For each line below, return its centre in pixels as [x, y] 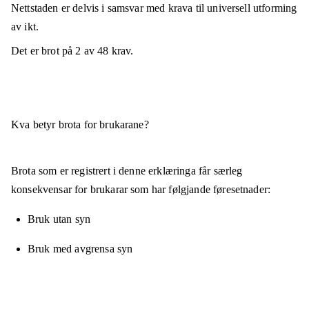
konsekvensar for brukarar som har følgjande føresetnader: [141, 190]
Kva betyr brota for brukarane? [80, 125]
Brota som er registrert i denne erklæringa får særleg [127, 171]
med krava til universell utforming [220, 8]
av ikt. [25, 27]
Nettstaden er [42, 8]
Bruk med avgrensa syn [80, 249]
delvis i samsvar [108, 8]
